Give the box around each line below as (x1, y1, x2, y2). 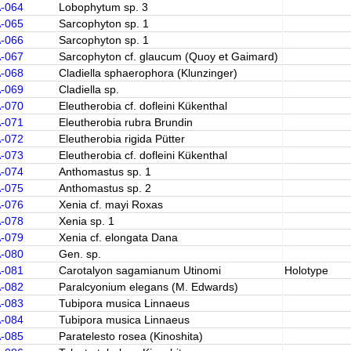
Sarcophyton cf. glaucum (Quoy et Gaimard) (58, 50, 278, 63)
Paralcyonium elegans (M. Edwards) (58, 280, 238, 293)
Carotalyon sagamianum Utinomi (58, 264, 221, 277)
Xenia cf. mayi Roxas (58, 198, 163, 211)
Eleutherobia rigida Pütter (58, 132, 185, 145)
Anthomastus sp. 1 (58, 165, 151, 178)
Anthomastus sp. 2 (58, 182, 151, 194)
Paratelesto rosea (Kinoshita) (58, 330, 203, 342)
